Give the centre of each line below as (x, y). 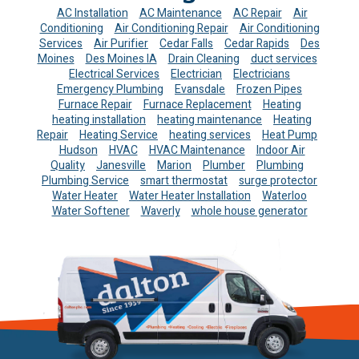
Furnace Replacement (197, 105)
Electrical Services (114, 74)
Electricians (262, 74)
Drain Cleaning (204, 59)
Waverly (160, 211)
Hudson (78, 150)
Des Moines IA (121, 59)
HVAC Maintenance (197, 150)
